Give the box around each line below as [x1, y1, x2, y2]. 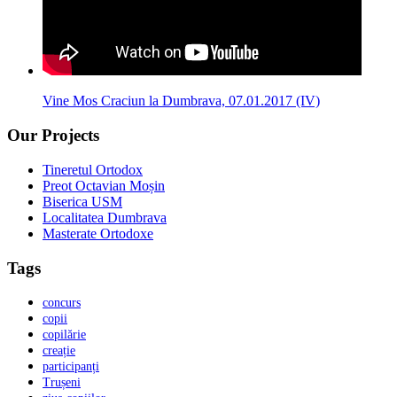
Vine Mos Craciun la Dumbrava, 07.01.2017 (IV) [43, 93, 320, 109]
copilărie [43, 328, 86, 342]
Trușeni [43, 376, 81, 390]
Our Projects [7, 126, 99, 145]
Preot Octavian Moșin [43, 177, 165, 193]
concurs [43, 296, 81, 310]
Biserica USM [43, 193, 122, 209]
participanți [43, 360, 99, 374]
